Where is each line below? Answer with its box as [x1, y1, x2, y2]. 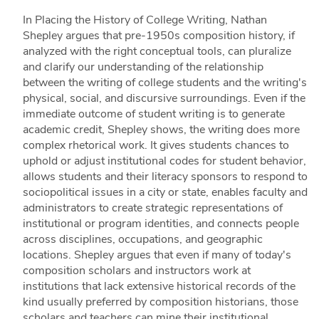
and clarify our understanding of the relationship [22, 59, 263, 75]
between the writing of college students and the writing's [22, 75, 307, 91]
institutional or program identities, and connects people [22, 216, 299, 232]
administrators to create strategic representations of [22, 200, 283, 216]
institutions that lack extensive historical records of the [22, 278, 296, 295]
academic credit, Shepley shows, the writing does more [22, 122, 300, 138]
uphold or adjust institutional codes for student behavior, [22, 153, 306, 169]
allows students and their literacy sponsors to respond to [22, 169, 308, 185]
